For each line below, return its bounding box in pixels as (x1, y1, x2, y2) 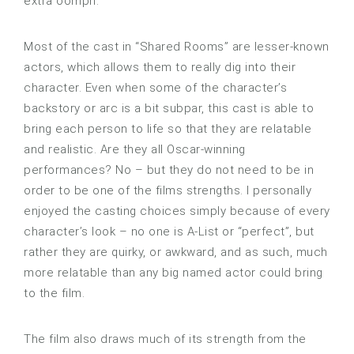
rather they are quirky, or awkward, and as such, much (24, 245, 328, 260)
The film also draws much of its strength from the (24, 332, 307, 347)
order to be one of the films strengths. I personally (24, 183, 311, 198)
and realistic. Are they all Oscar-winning (24, 142, 246, 157)
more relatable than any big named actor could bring (24, 265, 323, 281)
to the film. (24, 286, 85, 301)
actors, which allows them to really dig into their (24, 60, 296, 75)
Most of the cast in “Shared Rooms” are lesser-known (24, 40, 330, 55)
